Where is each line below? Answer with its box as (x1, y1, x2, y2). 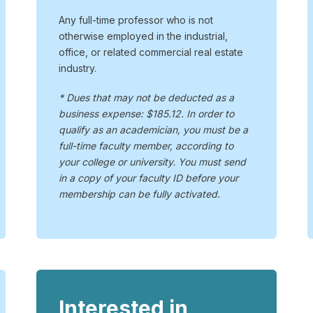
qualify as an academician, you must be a (58, 124, 248, 136)
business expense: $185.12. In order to (58, 108, 234, 120)
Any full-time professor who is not (58, 14, 213, 27)
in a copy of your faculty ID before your (58, 172, 238, 184)
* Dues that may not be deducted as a (58, 92, 234, 104)
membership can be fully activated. (58, 188, 220, 201)
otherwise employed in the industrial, (58, 30, 228, 43)
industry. (58, 62, 96, 75)
